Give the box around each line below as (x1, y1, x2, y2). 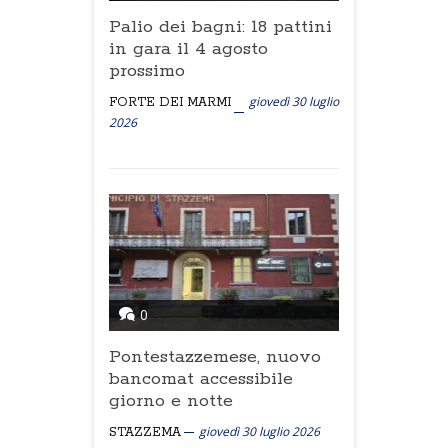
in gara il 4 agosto (109, 38, 268, 60)
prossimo (109, 60, 185, 82)
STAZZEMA (109, 425, 181, 440)
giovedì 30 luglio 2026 (199, 423, 320, 440)
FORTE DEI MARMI (109, 95, 231, 110)
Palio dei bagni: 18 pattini (109, 16, 332, 38)
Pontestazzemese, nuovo (109, 346, 321, 368)
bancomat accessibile (109, 368, 293, 390)
